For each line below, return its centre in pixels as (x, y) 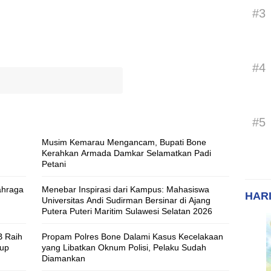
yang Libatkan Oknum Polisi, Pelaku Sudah (124, 248)
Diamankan (64, 259)
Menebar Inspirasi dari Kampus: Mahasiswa (126, 190)
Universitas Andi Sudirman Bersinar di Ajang (126, 201)
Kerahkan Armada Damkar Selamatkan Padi (126, 153)
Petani (54, 164)
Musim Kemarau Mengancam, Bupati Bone (124, 142)
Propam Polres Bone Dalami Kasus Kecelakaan (132, 237)
